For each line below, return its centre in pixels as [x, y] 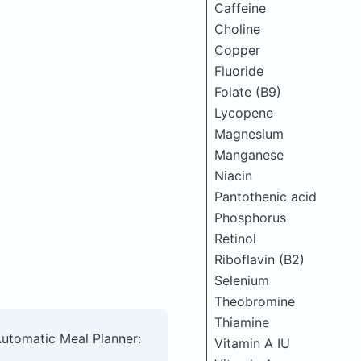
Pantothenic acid [266, 196]
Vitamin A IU [252, 343]
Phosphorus [250, 217]
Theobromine [255, 301]
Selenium [242, 280]
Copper [237, 50]
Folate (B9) [248, 91]
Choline [237, 29]
